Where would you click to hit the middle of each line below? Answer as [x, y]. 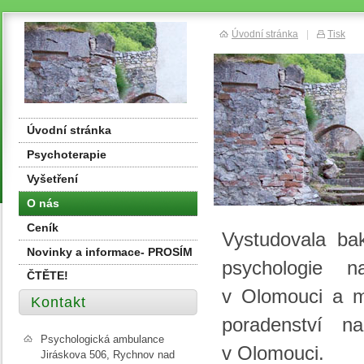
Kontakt [58, 302]
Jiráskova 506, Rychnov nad [108, 355]
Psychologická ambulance [102, 339]
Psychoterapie [67, 154]
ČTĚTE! [48, 275]
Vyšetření [52, 179]
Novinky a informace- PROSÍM [110, 252]
